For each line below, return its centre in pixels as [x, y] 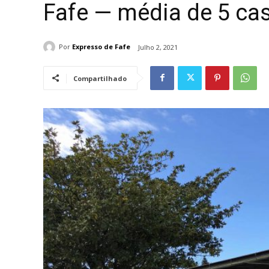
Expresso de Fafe [101, 47]
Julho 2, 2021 [158, 47]
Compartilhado [100, 78]
